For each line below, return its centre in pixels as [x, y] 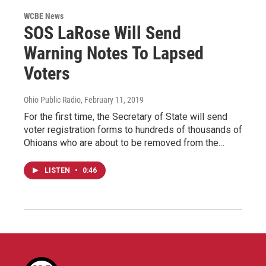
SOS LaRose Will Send [102, 33]
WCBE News [44, 16]
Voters [47, 73]
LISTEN [58, 170]
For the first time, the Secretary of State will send [126, 116]
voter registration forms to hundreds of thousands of [133, 129]
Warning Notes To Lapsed [114, 53]
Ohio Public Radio [52, 99]
